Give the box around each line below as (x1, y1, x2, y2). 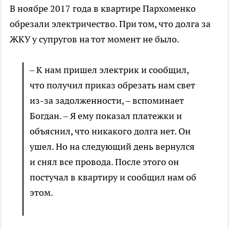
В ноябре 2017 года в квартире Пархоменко (10, 3, 196, 15)
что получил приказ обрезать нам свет (30, 79, 195, 91)
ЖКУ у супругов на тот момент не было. (10, 33, 179, 45)
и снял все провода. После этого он (30, 156, 179, 168)
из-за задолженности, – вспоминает (30, 95, 184, 107)
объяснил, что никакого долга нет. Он (30, 125, 191, 138)
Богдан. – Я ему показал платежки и (30, 110, 182, 122)
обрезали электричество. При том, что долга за (10, 18, 211, 30)
